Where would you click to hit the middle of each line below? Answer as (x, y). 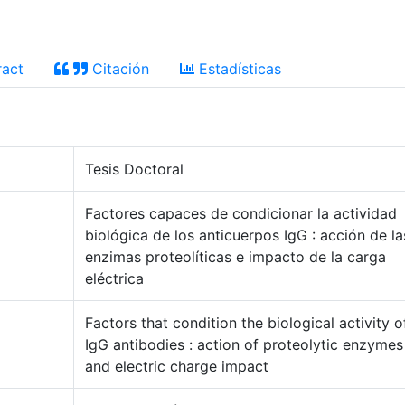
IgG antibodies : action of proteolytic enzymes (244, 344)
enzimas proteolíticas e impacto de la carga (235, 257)
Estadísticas (238, 69)
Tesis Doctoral (134, 169)
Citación (118, 69)
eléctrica (114, 278)
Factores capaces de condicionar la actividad (241, 213)
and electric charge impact (177, 366)
